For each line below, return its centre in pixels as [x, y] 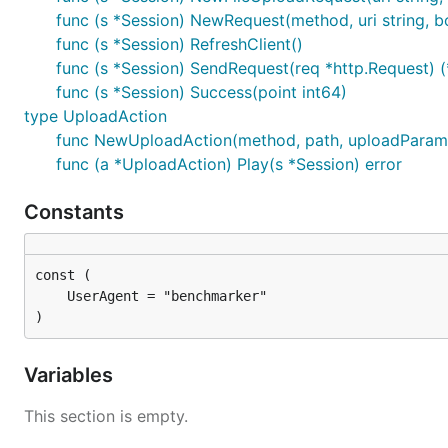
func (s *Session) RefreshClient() [179, 44]
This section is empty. [106, 416]
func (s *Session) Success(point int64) [201, 92]
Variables [71, 375]
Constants [76, 212]
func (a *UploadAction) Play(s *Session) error [229, 164]
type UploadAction [95, 116]
